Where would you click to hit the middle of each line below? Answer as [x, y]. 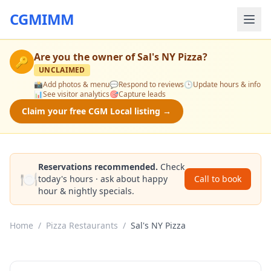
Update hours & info [227, 84]
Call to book [218, 179]
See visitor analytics [76, 94]
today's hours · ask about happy [103, 179]
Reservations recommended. [98, 167]
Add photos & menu [76, 84]
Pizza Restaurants [82, 225]
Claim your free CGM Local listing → [96, 111]
